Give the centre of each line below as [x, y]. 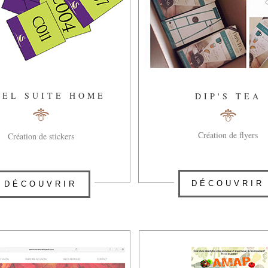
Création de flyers [228, 135]
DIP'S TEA [228, 96]
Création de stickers [41, 136]
